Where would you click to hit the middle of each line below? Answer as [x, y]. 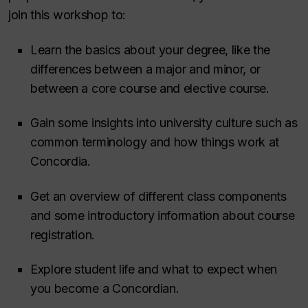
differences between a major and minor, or [146, 69]
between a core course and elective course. [150, 88]
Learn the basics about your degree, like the [151, 49]
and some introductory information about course [163, 215]
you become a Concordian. [105, 288]
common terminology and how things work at [155, 142]
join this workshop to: [67, 15]
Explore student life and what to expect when [154, 269]
